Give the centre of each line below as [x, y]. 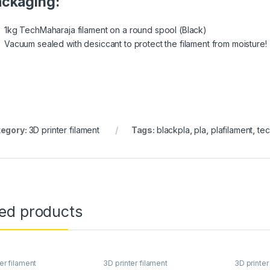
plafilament [232, 130]
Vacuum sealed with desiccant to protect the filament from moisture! [136, 43]
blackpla [173, 130]
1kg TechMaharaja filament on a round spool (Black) [105, 30]
